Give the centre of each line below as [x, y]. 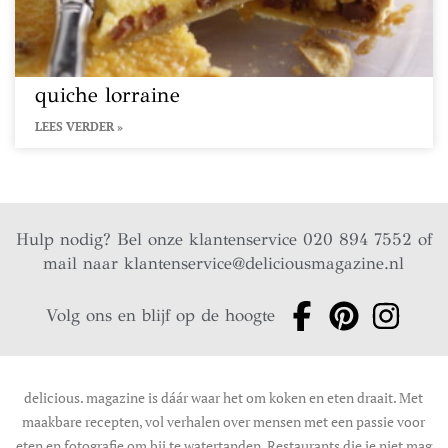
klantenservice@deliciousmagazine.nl [264, 263]
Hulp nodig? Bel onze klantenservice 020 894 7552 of [223, 239]
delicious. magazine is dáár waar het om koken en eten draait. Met [224, 397]
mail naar [84, 263]
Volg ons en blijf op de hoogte [161, 315]
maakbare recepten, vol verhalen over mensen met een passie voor [224, 421]
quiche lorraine [107, 95]
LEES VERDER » [79, 126]
